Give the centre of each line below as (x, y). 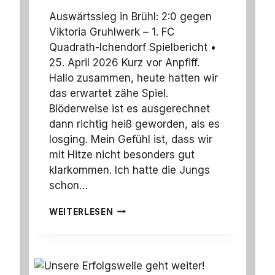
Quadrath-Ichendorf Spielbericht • (133, 47)
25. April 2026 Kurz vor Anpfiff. (124, 62)
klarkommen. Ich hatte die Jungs (130, 170)
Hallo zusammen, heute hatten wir (134, 78)
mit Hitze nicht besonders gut (122, 154)
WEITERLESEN (81, 211)
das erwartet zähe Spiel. (109, 93)
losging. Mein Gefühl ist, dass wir (131, 139)
